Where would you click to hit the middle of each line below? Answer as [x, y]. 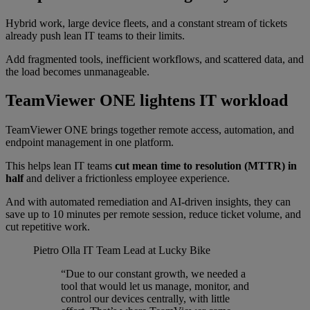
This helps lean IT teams [60, 166]
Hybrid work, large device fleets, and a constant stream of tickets [146, 23]
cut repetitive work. [48, 227]
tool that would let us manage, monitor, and [155, 286]
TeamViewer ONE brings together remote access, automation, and [150, 130]
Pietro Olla [57, 250]
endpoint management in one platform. [90, 143]
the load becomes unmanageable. [77, 71]
